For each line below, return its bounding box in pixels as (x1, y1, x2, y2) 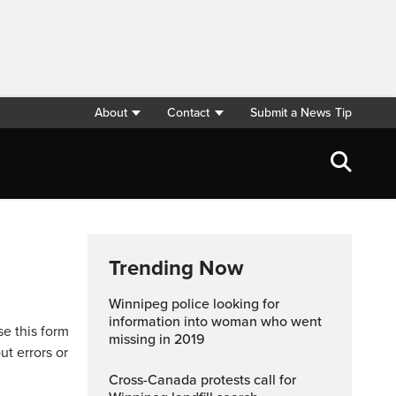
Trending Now (109, 255, 243, 281)
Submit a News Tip (250, 105, 352, 120)
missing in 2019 (109, 331, 205, 348)
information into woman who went (109, 313, 322, 331)
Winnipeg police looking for (109, 295, 121, 313)
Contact (167, 105, 210, 120)
